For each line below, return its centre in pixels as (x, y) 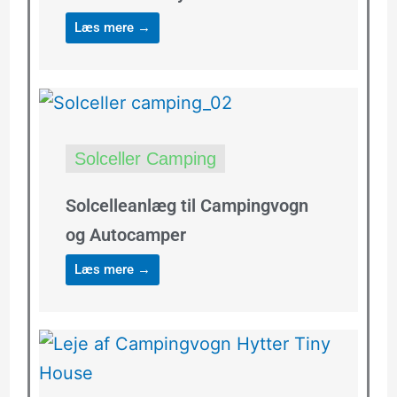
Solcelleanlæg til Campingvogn (187, 206)
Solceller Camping (145, 159)
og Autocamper (125, 235)
